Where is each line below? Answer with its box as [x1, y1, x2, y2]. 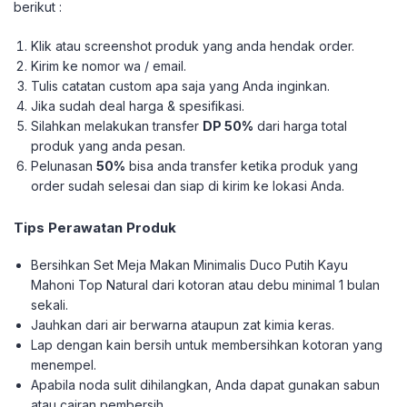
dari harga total [253, 118, 348, 134]
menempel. [31, 357, 97, 372]
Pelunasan [31, 158, 97, 174]
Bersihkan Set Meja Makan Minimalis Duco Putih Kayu [31, 257, 349, 273]
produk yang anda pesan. [31, 138, 186, 154]
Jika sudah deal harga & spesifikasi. [31, 98, 245, 114]
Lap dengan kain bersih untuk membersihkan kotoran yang [31, 337, 383, 352]
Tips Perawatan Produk [14, 219, 176, 236]
